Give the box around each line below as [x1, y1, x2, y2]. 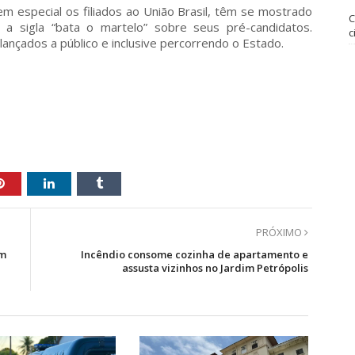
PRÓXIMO [256, 225, 304, 239]
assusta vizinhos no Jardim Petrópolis [122, 261, 308, 275]
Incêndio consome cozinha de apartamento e [81, 247, 308, 261]
